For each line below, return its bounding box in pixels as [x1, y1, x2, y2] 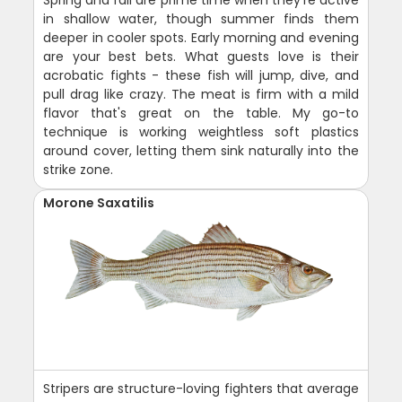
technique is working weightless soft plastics [43, 122, 359, 141]
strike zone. [43, 160, 114, 179]
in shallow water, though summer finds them [43, 9, 359, 28]
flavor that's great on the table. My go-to [43, 103, 359, 122]
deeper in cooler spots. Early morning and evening [43, 28, 359, 47]
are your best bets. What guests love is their [43, 47, 359, 66]
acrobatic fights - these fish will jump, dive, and [43, 66, 359, 84]
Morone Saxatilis [43, 193, 155, 212]
